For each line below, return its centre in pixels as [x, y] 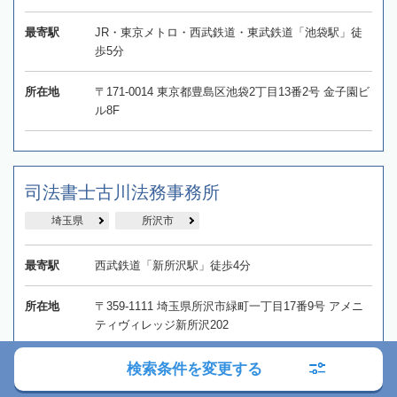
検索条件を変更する [194, 369]
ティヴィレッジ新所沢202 [161, 324]
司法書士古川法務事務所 [122, 192]
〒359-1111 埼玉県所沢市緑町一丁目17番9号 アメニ [229, 306]
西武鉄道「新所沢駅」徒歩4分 [172, 265]
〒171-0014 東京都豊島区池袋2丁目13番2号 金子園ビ [232, 91]
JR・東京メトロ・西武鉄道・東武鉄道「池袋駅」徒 [228, 32]
